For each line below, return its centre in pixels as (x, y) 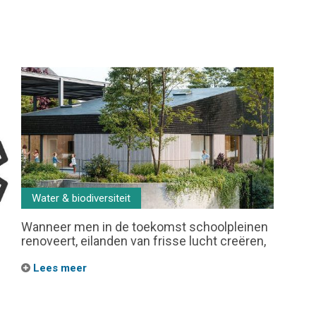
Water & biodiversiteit (81, 199)
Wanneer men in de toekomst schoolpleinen (145, 227)
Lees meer (59, 268)
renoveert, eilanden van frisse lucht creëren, (144, 241)
